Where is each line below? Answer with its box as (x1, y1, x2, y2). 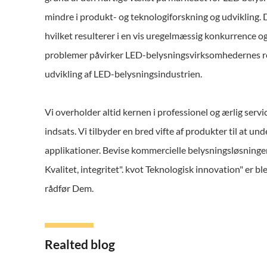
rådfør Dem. (45, 182, 94, 194)
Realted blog (45, 237, 115, 252)
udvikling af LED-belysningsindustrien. (45, 68, 202, 79)
